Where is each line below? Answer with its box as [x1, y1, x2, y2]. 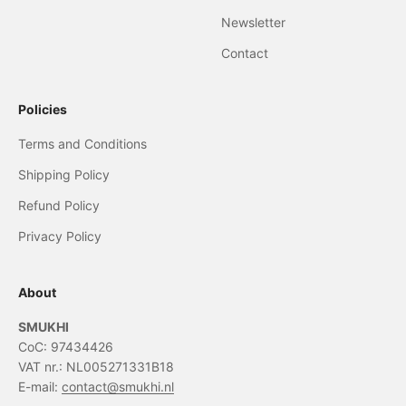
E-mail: [18, 379, 62, 394]
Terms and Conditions [18, 136, 147, 151]
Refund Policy [18, 198, 100, 213]
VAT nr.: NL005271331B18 [18, 359, 174, 374]
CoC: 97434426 [18, 339, 113, 354]
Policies [18, 101, 67, 117]
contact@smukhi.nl [62, 379, 174, 394]
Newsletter [221, 14, 285, 30]
